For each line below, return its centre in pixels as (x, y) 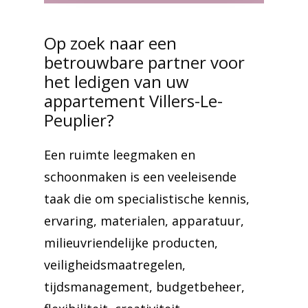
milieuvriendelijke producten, (131, 243)
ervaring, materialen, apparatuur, (144, 221)
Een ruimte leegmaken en (120, 155)
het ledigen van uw (117, 81)
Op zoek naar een (110, 43)
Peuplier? (79, 120)
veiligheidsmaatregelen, (115, 265)
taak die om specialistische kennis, (147, 199)
